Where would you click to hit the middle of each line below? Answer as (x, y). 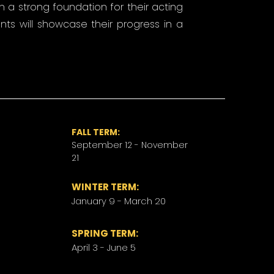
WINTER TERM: (107, 187)
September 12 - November (130, 145)
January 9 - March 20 (119, 201)
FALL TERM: (98, 132)
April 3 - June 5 (104, 247)
